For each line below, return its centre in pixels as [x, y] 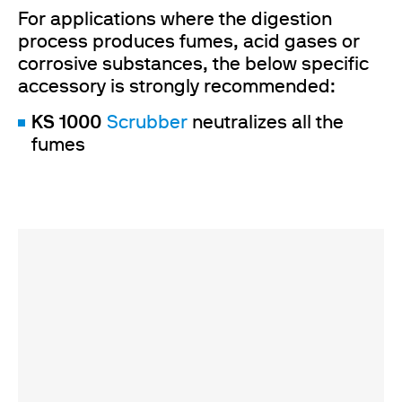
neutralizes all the [268, 123]
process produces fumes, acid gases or [189, 43]
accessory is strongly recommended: [177, 87]
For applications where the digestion [175, 20]
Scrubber [149, 123]
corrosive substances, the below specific [193, 65]
